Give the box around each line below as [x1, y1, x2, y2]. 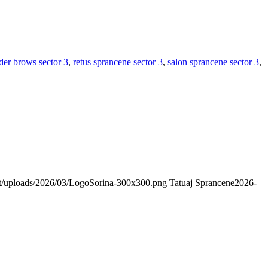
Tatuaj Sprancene [169, 178, 234, 188]
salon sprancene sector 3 [167, 57, 259, 67]
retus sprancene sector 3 [73, 57, 163, 67]
